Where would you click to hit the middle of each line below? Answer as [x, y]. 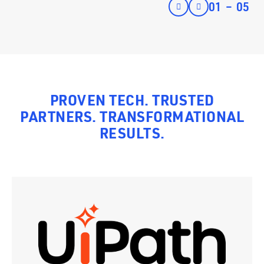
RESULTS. [132, 133]
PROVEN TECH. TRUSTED [132, 100]
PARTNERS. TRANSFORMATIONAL [132, 116]
